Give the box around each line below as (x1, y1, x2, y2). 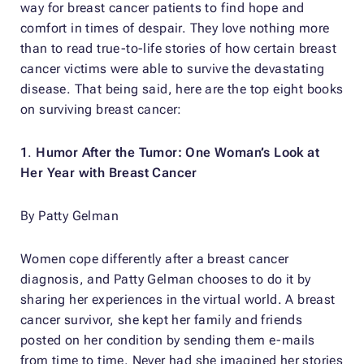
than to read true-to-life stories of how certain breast (20, 41, 336, 57)
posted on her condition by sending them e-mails (20, 332, 315, 349)
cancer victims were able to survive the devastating (20, 61, 325, 77)
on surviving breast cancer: (20, 102, 182, 118)
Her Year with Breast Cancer (20, 165, 197, 181)
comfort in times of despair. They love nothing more (20, 20, 330, 37)
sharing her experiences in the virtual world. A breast (20, 292, 336, 308)
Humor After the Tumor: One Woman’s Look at (36, 145, 320, 161)
